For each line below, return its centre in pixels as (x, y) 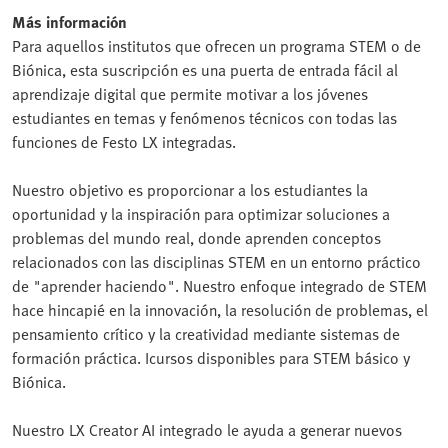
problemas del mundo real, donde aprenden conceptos (196, 238)
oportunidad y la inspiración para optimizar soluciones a (201, 214)
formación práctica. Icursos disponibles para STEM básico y (211, 358)
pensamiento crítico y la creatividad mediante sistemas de (206, 334)
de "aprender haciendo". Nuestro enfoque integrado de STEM (219, 286)
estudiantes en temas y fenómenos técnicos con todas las (204, 118)
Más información (69, 22)
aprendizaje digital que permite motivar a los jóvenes (190, 94)
